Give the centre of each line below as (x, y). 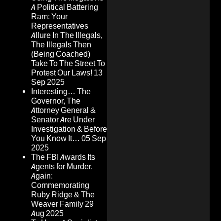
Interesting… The (61, 92)
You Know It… (55, 139)
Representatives (60, 26)
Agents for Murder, (62, 167)
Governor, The (56, 101)
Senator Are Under (63, 120)
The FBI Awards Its (63, 157)
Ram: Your (49, 17)
